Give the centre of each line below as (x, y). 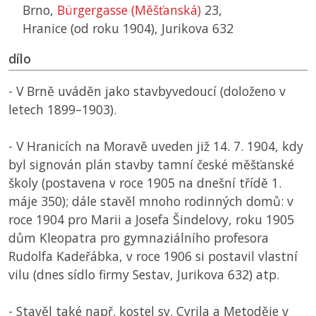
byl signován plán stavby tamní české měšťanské (151, 165)
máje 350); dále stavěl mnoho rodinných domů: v (151, 201)
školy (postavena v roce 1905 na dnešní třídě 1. (145, 183)
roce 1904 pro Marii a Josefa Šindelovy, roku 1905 (151, 220)
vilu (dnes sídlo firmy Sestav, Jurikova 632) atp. (144, 275)
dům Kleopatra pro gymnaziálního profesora (139, 238)
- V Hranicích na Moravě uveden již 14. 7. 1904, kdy (156, 146)
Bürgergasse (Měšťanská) (129, 10)
